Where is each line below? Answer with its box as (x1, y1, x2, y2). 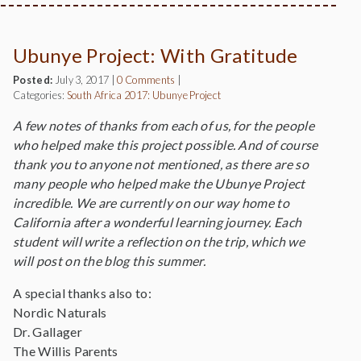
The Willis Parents (13, 343, 118, 359)
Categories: (13, 89, 67, 102)
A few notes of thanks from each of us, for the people (13, 118, 314, 133)
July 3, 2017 (52, 73, 110, 86)
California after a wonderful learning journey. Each (13, 214, 302, 230)
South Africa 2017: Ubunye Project (66, 89, 222, 102)
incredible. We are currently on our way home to (13, 195, 290, 210)
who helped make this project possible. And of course (13, 137, 318, 152)
